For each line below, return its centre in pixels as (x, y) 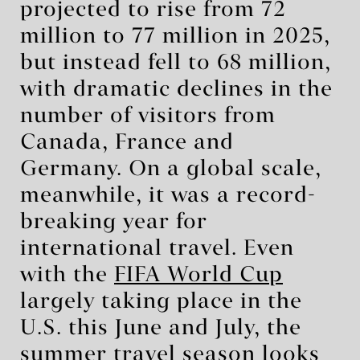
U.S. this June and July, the (161, 328)
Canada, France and (127, 143)
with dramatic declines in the (176, 90)
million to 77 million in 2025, (175, 37)
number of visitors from (148, 116)
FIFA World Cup (198, 275)
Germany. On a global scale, (171, 169)
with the (67, 275)
